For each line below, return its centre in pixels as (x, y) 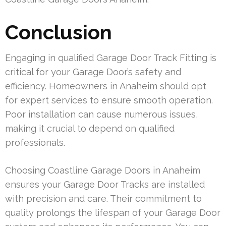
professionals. (35, 143)
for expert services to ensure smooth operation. (109, 100)
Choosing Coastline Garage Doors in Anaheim (103, 171)
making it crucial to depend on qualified (90, 129)
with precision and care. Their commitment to (103, 199)
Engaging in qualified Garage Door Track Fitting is (111, 58)
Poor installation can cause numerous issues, (101, 115)
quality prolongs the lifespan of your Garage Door (113, 213)
